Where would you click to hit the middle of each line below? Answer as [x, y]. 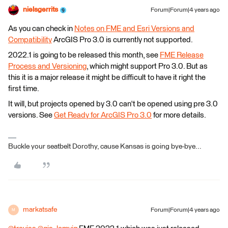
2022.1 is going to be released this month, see [84, 55]
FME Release [182, 55]
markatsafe [40, 210]
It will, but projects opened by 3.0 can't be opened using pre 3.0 [113, 104]
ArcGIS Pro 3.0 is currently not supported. [122, 40]
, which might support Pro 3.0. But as [147, 66]
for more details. [179, 115]
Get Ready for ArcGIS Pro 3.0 [103, 115]
